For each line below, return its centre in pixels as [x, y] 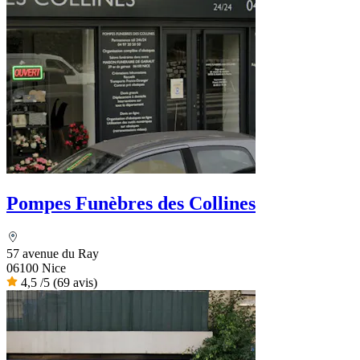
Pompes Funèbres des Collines [131, 203]
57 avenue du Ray [53, 253]
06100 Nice [36, 268]
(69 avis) [75, 282]
